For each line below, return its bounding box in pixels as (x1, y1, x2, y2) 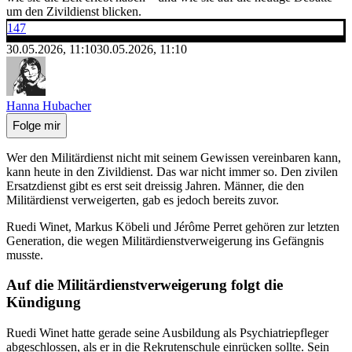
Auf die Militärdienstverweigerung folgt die (6, 277, 283, 294)
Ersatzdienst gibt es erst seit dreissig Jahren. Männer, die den (6, 178, 304, 192)
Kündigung (6, 294, 81, 311)
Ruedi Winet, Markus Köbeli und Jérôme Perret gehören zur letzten (6, 219, 339, 233)
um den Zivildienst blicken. (6, 4, 141, 18)
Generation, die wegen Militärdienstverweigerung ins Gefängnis (6, 233, 324, 247)
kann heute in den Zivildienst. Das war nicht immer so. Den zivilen (6, 164, 338, 178)
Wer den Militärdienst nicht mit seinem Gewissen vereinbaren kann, (6, 150, 341, 164)
